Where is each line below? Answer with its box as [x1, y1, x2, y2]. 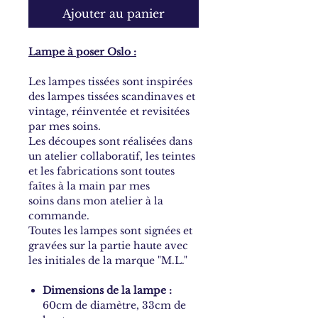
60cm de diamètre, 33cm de [43, 299, 186, 312]
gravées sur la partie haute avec [28, 239, 188, 253]
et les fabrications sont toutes [28, 165, 175, 178]
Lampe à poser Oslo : [28, 45, 136, 59]
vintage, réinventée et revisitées [28, 105, 190, 119]
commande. [28, 209, 92, 223]
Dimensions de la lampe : [43, 284, 172, 297]
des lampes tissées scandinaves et [28, 90, 195, 104]
